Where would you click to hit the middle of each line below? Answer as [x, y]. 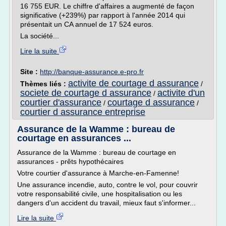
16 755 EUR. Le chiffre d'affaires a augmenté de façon [107, 6]
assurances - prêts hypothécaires [70, 161]
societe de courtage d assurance [86, 93]
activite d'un [181, 93]
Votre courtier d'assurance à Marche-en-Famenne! [98, 173]
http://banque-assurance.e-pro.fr [92, 72]
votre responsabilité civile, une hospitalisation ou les [100, 194]
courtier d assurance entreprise [83, 112]
